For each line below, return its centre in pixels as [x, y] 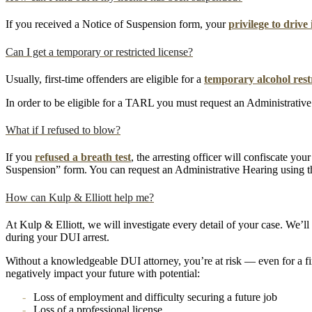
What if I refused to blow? [63, 130]
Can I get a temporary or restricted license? [99, 52]
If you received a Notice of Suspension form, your [117, 24]
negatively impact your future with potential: [103, 273]
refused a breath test [83, 157]
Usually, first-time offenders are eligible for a [105, 79]
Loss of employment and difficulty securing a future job [155, 297]
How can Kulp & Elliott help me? [80, 197]
